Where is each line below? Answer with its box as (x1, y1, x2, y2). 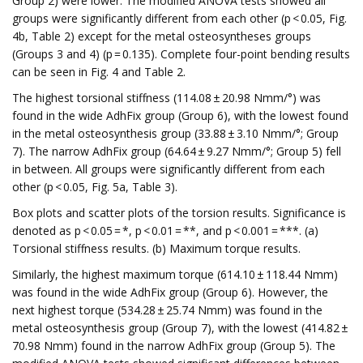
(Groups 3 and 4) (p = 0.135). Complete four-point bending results (12, 46, 350, 62)
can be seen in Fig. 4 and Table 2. (12, 64, 186, 79)
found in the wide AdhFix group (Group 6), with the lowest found (12, 108, 348, 123)
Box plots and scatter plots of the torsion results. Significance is (12, 205, 346, 220)
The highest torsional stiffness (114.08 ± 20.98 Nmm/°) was (12, 90, 321, 105)
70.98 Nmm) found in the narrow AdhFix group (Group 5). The (12, 338, 335, 353)
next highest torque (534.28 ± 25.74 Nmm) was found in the (12, 302, 322, 318)
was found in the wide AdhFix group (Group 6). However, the (12, 284, 328, 300)
